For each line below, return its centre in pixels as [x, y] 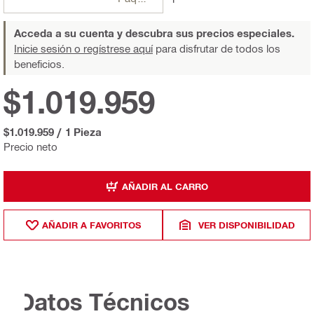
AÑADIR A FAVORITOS [91, 225]
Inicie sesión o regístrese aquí [83, 49]
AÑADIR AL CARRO [165, 186]
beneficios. [39, 64]
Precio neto [30, 147]
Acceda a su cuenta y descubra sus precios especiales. [154, 33]
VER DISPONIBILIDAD [246, 225]
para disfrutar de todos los [217, 49]
